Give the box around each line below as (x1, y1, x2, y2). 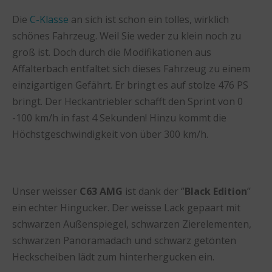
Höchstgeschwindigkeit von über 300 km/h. (12, 127, 208, 141)
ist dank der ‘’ (123, 184, 185, 198)
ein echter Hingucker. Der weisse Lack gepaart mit (12, 200, 240, 214)
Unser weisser (12, 184, 80, 198)
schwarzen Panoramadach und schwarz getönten (12, 233, 236, 247)
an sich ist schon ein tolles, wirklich (69, 12, 229, 26)
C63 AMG (80, 184, 123, 198)
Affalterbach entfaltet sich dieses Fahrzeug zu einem (12, 61, 250, 75)
